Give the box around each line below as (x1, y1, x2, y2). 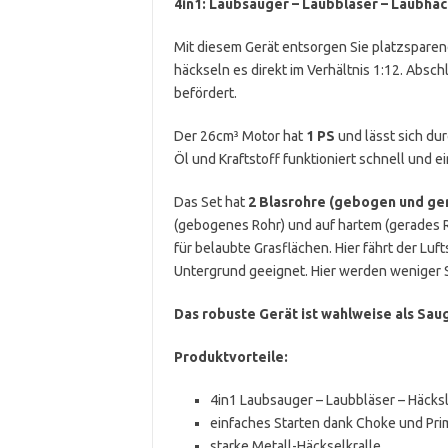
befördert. (173, 84, 237, 101)
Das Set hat (173, 193, 248, 210)
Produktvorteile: (173, 348, 288, 365)
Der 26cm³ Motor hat (173, 127, 306, 144)
